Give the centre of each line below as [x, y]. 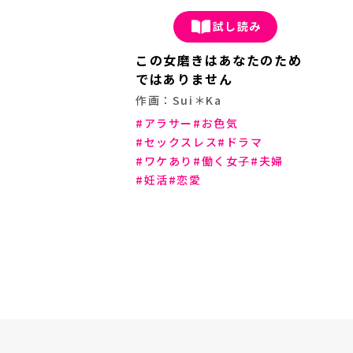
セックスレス [181, 141]
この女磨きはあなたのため [219, 59]
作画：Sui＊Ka [179, 100]
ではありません [184, 78]
